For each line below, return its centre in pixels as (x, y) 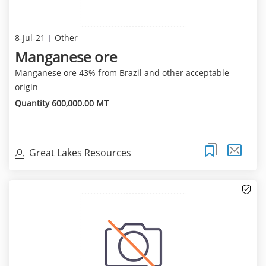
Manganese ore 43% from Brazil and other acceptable (122, 72)
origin (26, 87)
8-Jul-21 (30, 37)
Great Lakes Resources (80, 153)
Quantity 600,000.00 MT (61, 103)
